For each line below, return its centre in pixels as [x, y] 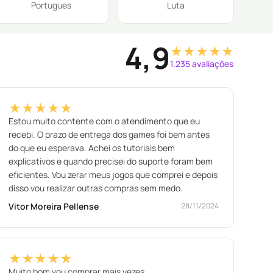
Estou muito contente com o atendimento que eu [105, 121]
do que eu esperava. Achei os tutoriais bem [92, 147]
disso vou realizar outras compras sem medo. [96, 188]
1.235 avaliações [202, 64]
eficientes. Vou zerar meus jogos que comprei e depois [113, 174]
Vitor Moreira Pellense [54, 206]
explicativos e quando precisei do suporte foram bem [111, 161]
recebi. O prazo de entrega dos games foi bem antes [109, 134]
